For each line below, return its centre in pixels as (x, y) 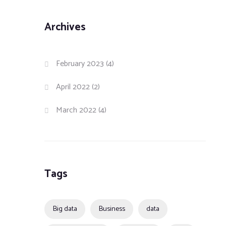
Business (112, 209)
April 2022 (73, 87)
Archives (65, 27)
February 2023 (80, 64)
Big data (65, 209)
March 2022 (76, 110)
